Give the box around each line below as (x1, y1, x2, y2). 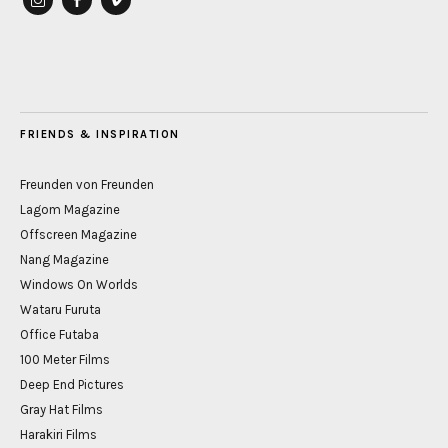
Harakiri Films (20, 427, 97, 443)
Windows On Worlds (20, 277, 138, 293)
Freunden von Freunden (20, 177, 154, 193)
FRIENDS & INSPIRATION (20, 128, 180, 142)
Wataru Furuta (20, 302, 101, 318)
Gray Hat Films (20, 402, 103, 418)
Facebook (62, 13, 132, 33)
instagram (23, 13, 98, 33)
